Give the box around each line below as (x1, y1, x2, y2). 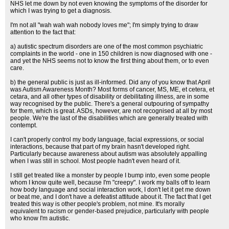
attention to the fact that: (10, 29, 76, 36)
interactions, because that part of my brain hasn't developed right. (10, 143, 190, 150)
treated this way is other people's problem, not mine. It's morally (10, 200, 185, 208)
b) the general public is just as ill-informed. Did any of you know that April (10, 79, 211, 86)
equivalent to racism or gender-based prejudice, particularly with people (10, 208, 209, 215)
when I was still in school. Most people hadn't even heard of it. (10, 157, 180, 165)
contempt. (10, 122, 37, 129)
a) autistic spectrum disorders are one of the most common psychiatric (10, 43, 203, 50)
